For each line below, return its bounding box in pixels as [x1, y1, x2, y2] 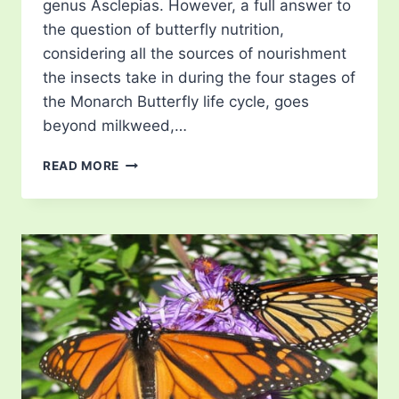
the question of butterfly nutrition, [43, 20, 284, 39]
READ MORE [43, 159, 120, 174]
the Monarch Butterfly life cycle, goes [43, 93, 309, 111]
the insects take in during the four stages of [43, 69, 355, 87]
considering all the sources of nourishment [43, 45, 346, 63]
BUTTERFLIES [118, 210, 207, 225]
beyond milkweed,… [43, 117, 187, 135]
